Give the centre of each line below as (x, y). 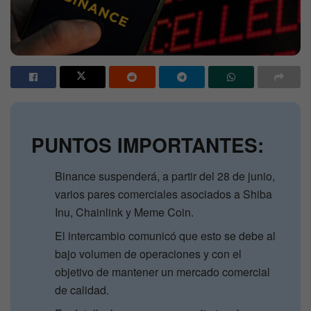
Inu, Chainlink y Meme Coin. (125, 212)
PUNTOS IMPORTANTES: (148, 145)
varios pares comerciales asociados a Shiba (164, 194)
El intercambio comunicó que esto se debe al (166, 236)
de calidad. (82, 290)
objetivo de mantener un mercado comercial (163, 272)
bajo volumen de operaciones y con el (149, 254)
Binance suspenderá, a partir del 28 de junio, (165, 176)
